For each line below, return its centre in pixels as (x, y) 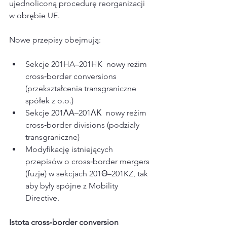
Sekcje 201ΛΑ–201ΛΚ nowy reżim (87, 113)
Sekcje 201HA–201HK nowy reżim (87, 64)
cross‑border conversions (72, 77)
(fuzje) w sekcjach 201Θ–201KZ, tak (88, 174)
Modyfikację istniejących (70, 149)
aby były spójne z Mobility (73, 186)
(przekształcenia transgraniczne (82, 89)
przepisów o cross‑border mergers (88, 162)
